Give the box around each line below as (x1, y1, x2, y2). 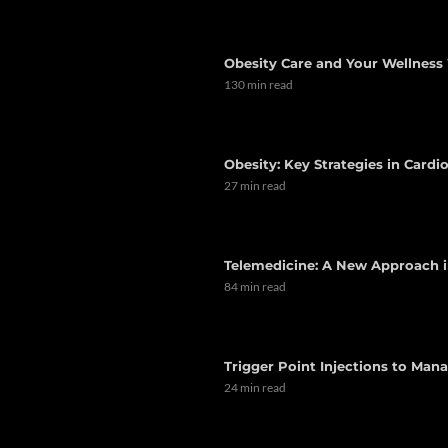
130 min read (224, 77, 293, 92)
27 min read (224, 178, 286, 193)
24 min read (224, 380, 286, 395)
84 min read (224, 279, 286, 294)
